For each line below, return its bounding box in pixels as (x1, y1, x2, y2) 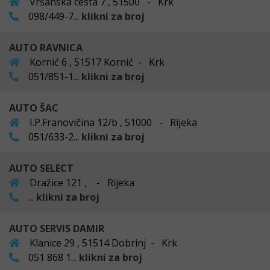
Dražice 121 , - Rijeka (27, 175, 134, 189)
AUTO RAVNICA (9, 40, 83, 54)
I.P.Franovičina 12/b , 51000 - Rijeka (27, 115, 197, 129)
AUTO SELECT (9, 161, 74, 175)
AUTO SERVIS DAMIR (9, 221, 104, 235)
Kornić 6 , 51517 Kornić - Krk (27, 55, 165, 69)
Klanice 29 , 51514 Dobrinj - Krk (27, 236, 177, 250)
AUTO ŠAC (9, 101, 58, 115)
